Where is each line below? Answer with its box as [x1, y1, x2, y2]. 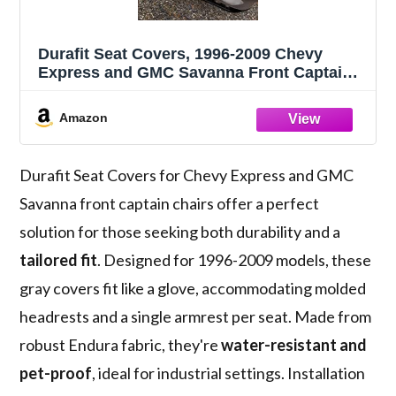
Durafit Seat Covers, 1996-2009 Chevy [38, 44, 324, 63]
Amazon [59, 110, 109, 125]
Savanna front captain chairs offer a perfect [19, 194, 320, 214]
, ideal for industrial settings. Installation [92, 363, 366, 384]
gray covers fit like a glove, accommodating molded [19, 278, 367, 299]
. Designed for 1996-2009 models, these [97, 250, 372, 270]
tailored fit [19, 250, 98, 270]
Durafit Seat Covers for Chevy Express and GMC [19, 165, 354, 186]
